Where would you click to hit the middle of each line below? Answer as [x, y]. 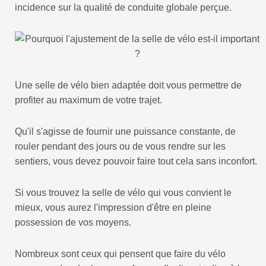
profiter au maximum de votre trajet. [88, 100]
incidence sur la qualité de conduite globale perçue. [123, 8]
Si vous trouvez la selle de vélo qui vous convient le [123, 193]
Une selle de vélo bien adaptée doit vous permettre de [128, 85]
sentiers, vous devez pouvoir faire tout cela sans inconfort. [136, 161]
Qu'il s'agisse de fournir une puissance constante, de [125, 132]
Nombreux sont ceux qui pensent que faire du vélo [120, 254]
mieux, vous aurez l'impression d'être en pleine [113, 208]
